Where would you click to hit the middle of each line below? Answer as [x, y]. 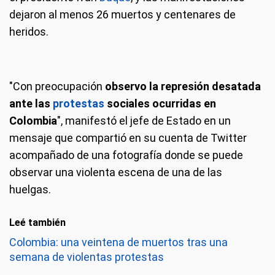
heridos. [29, 32]
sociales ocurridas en [160, 103]
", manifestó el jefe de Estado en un [144, 121]
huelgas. [30, 189]
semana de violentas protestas [87, 257]
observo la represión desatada [183, 86]
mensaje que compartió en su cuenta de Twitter [128, 138]
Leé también [37, 223]
